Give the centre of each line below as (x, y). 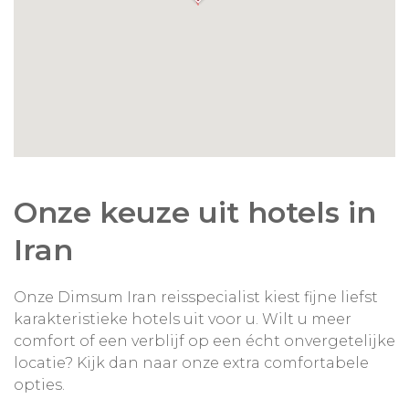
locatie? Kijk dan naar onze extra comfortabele (191, 362)
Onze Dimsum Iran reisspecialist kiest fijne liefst (196, 297)
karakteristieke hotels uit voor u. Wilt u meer (183, 319)
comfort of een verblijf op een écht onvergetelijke (204, 341)
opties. (39, 384)
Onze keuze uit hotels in (195, 212)
